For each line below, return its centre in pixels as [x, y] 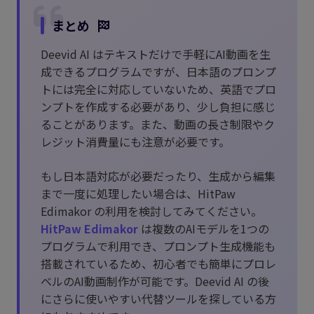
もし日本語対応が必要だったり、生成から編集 [158, 176]
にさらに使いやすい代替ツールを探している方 [158, 299]
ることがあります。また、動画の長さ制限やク [158, 124]
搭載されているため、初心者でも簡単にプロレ [158, 264]
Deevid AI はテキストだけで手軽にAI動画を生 [156, 54]
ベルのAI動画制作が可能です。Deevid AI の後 [155, 281]
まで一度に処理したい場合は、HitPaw [138, 194]
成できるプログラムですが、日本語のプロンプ [158, 72]
